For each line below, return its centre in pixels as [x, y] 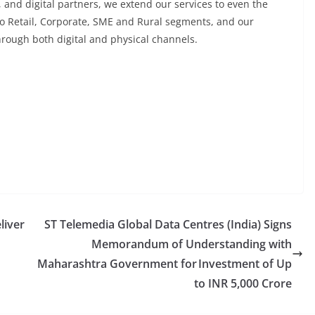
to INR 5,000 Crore [243, 283]
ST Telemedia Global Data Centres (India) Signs [168, 224]
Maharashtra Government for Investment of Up [165, 264]
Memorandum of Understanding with [192, 244]
